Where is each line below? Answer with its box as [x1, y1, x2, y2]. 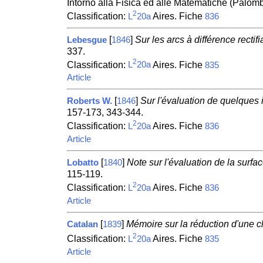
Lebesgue [66, 35, 107, 45]
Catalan [66, 220, 98, 230]
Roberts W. [66, 96, 112, 106]
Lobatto [66, 158, 99, 168]
